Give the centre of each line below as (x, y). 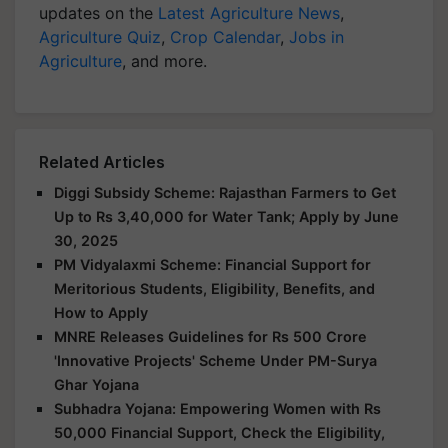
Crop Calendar (225, 36)
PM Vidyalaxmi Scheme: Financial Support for (212, 264)
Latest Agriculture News (249, 12)
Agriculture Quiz (100, 36)
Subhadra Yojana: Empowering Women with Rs (217, 408)
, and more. (164, 60)
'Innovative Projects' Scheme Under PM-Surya (215, 360)
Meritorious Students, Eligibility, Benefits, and (214, 288)
